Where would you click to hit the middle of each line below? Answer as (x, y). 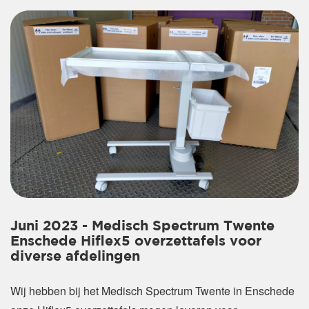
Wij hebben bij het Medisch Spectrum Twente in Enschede (152, 290)
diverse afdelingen (75, 256)
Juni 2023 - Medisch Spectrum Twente (142, 226)
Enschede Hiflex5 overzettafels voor (136, 241)
